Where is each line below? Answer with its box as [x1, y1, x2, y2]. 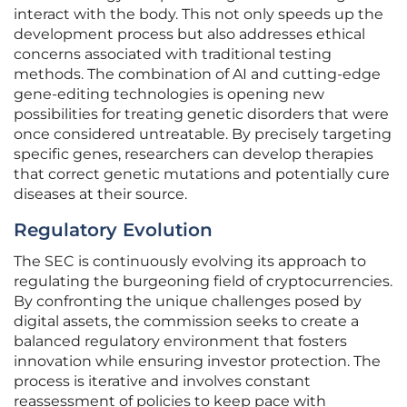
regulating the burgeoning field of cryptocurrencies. [14, 273, 392, 291]
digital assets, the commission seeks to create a [14, 313, 359, 331]
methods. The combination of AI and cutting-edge [14, 65, 381, 84]
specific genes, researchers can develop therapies [14, 145, 373, 164]
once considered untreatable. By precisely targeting [14, 125, 392, 144]
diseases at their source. [14, 185, 187, 203]
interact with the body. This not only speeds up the [14, 5, 383, 24]
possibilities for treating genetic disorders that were [14, 105, 389, 124]
